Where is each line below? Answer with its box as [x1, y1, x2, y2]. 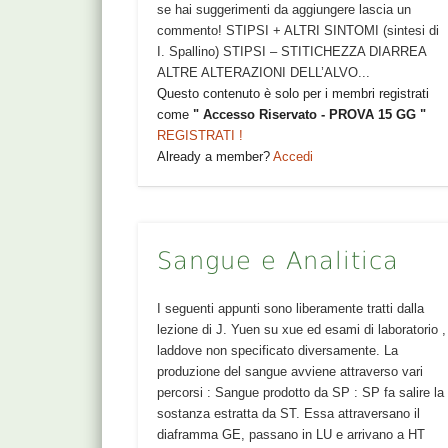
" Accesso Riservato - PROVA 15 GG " [193, 106, 427, 122]
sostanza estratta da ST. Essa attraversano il [157, 405, 421, 421]
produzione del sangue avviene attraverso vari [157, 363, 424, 379]
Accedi [273, 148, 314, 164]
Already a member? [157, 148, 274, 164]
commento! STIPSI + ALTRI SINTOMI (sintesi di [157, 22, 440, 38]
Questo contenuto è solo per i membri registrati [157, 85, 430, 101]
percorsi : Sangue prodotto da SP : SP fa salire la [157, 384, 445, 400]
